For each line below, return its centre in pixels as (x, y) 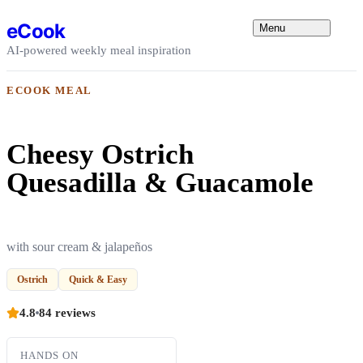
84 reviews (67, 312)
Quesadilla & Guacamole (160, 182)
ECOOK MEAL (49, 90)
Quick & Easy (98, 279)
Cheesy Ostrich (100, 154)
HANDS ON (50, 355)
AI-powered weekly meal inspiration (99, 50)
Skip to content (44, 13)
